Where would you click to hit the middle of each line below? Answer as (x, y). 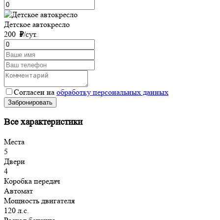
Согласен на (35, 92)
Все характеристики (43, 122)
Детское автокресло (37, 25)
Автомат (18, 191)
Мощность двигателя (39, 200)
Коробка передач (32, 181)
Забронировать (30, 103)
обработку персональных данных (112, 92)
